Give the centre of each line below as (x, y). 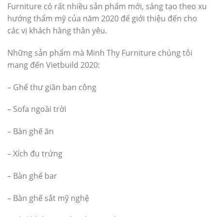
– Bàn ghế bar (32, 176)
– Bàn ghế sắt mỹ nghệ (48, 198)
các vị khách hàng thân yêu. (57, 31)
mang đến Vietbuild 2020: (54, 65)
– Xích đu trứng (35, 153)
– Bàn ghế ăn (31, 132)
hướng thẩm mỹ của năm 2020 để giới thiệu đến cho (102, 18)
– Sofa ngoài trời (37, 109)
